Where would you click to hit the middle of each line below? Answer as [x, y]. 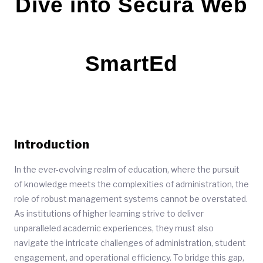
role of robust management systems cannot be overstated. [131, 199]
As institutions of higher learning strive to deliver [109, 213]
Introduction [52, 144]
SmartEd [131, 64]
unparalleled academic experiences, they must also [114, 228]
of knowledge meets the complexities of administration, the [131, 184]
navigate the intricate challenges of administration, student [130, 243]
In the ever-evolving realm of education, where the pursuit [127, 169]
